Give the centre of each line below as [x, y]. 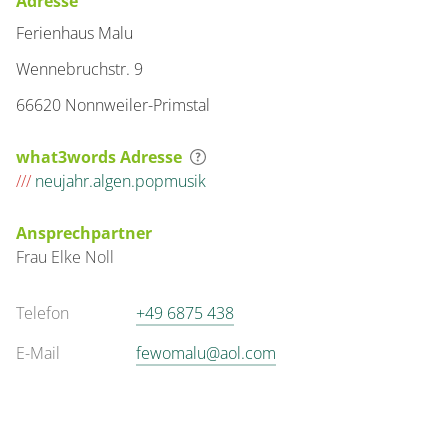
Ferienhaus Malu [74, 33]
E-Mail [38, 353]
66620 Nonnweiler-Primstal [113, 105]
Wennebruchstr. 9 [79, 69]
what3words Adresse [99, 157]
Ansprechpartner [84, 233]
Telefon [42, 313]
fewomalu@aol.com [206, 353]
